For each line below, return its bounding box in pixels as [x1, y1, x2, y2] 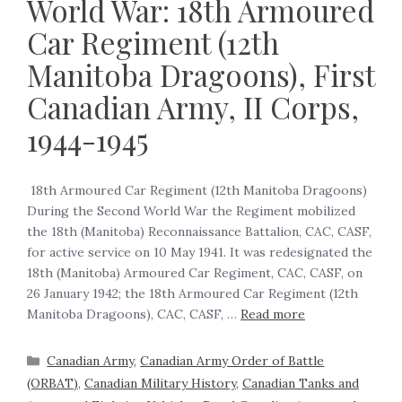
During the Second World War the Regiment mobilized [27, 203, 355, 220]
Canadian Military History [84, 375, 236, 392]
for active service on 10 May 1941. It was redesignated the [27, 244, 372, 261]
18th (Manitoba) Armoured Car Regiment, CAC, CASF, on [27, 265, 363, 282]
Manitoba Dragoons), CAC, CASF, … [27, 306, 240, 323]
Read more [240, 306, 305, 323]
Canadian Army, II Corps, [27, 87, 359, 127]
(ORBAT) [27, 375, 78, 392]
